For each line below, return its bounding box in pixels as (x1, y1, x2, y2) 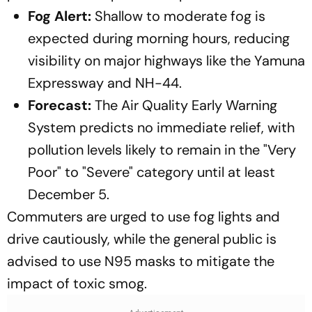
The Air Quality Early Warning (91, 96, 277, 115)
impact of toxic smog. (7, 274, 147, 293)
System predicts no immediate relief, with (28, 118, 295, 137)
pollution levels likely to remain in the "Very (28, 141, 296, 159)
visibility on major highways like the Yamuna (28, 52, 305, 70)
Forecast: (28, 96, 91, 115)
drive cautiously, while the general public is (7, 230, 276, 249)
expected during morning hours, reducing (28, 29, 290, 48)
